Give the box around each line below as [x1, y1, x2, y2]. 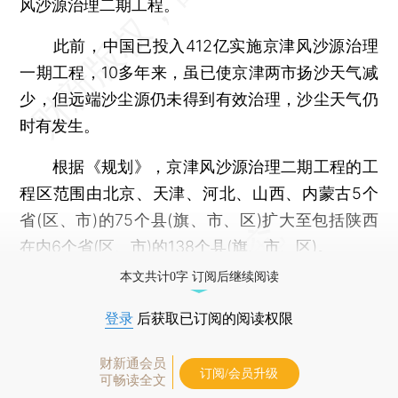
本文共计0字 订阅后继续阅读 [119, 269, 279, 283]
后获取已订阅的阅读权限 [133, 310, 293, 326]
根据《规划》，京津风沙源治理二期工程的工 [20, 156, 378, 176]
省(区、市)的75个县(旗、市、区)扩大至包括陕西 [20, 210, 378, 229]
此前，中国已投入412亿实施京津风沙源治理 [20, 36, 378, 55]
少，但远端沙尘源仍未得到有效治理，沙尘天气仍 [20, 89, 378, 108]
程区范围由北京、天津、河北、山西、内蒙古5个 [20, 183, 378, 203]
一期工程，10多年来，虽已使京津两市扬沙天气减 [20, 62, 378, 82]
